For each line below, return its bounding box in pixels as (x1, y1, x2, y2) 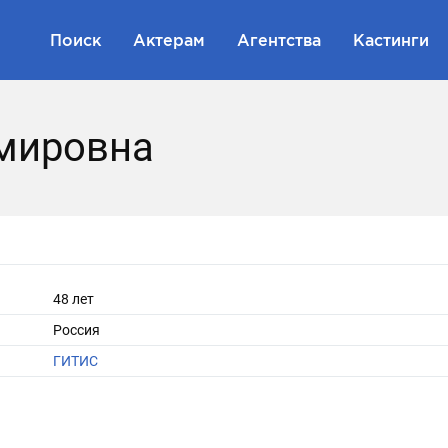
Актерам (133, 30, 205, 49)
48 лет (53, 291, 94, 307)
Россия (53, 322, 100, 338)
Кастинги (353, 30, 429, 49)
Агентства (237, 30, 321, 49)
